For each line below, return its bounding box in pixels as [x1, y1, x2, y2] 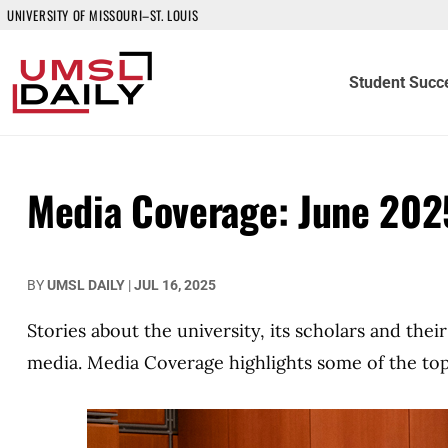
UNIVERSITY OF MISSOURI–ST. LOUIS [7, 5, 199, 25]
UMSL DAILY [47, 277, 125, 293]
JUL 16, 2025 [134, 277, 216, 293]
